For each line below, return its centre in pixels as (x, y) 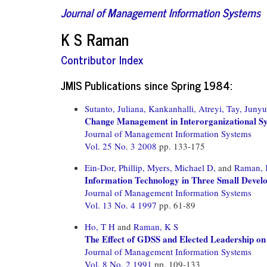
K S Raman (95, 39)
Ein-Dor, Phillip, (115, 167)
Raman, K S (156, 226)
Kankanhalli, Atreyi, (186, 108)
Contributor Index (102, 59)
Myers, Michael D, (181, 167)
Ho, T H (100, 226)
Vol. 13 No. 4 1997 (122, 205)
